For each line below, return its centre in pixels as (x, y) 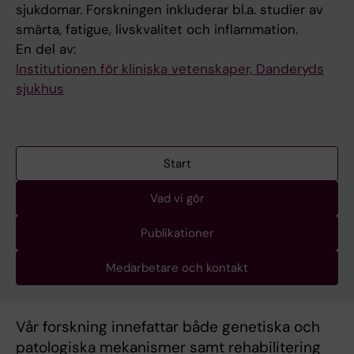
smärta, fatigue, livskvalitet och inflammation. (157, 30)
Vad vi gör (177, 199)
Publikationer (177, 233)
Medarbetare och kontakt (177, 268)
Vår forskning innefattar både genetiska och (168, 327)
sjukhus (40, 89)
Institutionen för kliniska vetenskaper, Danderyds (170, 69)
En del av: (46, 49)
